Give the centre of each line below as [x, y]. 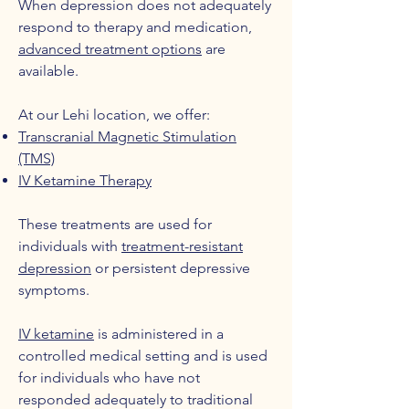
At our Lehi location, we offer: [114, 115]
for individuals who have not [109, 378]
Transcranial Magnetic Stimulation [127, 136]
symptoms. [54, 290]
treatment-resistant [182, 246]
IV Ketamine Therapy [85, 180]
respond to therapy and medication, [135, 27]
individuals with [70, 246]
